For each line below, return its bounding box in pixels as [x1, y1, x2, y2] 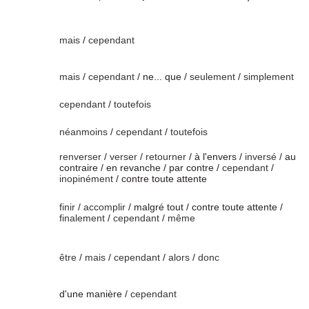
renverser [59, 151, 101, 162]
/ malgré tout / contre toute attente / [126, 201, 283, 212]
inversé [245, 151, 277, 162]
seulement [190, 71, 235, 82]
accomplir [83, 201, 126, 212]
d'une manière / [59, 288, 130, 299]
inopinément [59, 173, 113, 184]
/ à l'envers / [186, 151, 245, 162]
